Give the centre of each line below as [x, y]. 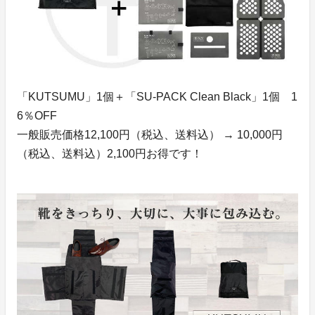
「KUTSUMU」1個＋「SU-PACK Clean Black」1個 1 [157, 96]
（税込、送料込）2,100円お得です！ [110, 153]
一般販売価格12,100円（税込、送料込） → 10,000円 [150, 134]
